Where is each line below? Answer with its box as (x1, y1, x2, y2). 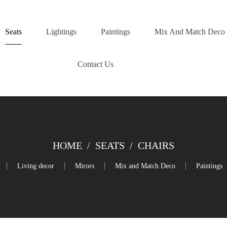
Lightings (46, 27, 77, 36)
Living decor (17, 162, 54, 170)
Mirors (75, 162, 94, 170)
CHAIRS (138, 140, 174, 152)
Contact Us (77, 60, 113, 68)
